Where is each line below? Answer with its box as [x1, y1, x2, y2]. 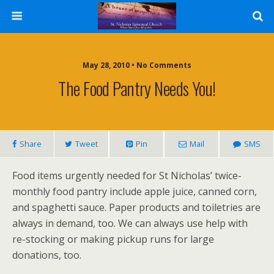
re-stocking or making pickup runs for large [12, 232, 214, 246]
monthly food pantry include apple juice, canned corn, [12, 185, 257, 198]
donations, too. [12, 248, 81, 262]
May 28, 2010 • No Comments [83, 60, 191, 70]
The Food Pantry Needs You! [58, 75, 216, 101]
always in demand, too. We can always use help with [12, 217, 248, 230]
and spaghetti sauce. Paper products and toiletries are [12, 201, 261, 214]
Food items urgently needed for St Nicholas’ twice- [12, 169, 242, 182]
